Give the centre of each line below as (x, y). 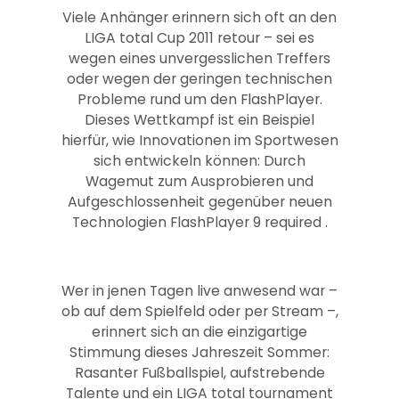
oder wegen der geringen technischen (199, 78)
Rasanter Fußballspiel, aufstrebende (199, 372)
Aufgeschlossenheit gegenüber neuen (199, 201)
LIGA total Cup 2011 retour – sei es (199, 37)
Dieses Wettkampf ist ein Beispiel (199, 119)
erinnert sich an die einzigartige (199, 331)
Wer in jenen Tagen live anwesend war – (199, 290)
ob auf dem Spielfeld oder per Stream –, (199, 311)
